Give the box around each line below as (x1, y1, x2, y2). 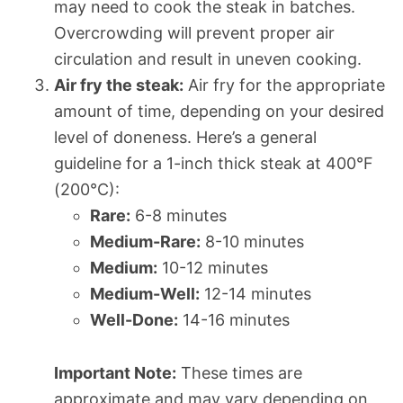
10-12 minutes (157, 257, 268, 277)
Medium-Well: (90, 283, 200, 303)
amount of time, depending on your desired (54, 101, 384, 121)
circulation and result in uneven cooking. (54, 49, 362, 68)
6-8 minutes (130, 205, 227, 225)
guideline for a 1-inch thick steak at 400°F (54, 153, 373, 173)
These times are (176, 363, 302, 382)
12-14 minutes (200, 283, 311, 303)
